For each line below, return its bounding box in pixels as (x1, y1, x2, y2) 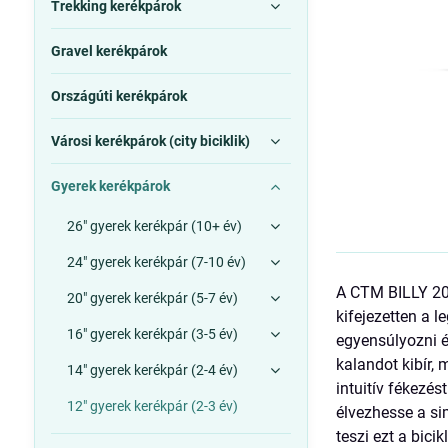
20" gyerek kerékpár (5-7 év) (66, 290, 238, 306)
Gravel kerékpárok (50, 43, 167, 59)
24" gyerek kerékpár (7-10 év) (66, 254, 246, 270)
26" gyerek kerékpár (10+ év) (66, 218, 242, 234)
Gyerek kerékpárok (50, 178, 170, 194)
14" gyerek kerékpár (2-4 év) (66, 362, 238, 378)
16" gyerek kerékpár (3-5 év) (66, 326, 238, 342)
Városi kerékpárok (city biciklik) (50, 133, 250, 149)
